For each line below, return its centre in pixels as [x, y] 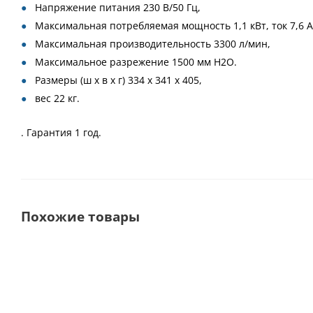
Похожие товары [80, 216]
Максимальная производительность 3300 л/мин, [153, 44]
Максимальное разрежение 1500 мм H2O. [136, 62]
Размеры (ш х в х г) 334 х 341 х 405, [118, 80]
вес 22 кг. [57, 98]
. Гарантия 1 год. [61, 132]
